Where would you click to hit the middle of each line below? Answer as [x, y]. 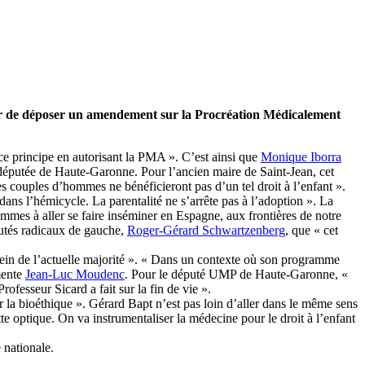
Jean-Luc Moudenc [75, 275]
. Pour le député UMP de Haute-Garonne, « [236, 275]
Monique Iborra [301, 157]
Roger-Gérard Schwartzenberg [206, 231]
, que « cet [312, 231]
